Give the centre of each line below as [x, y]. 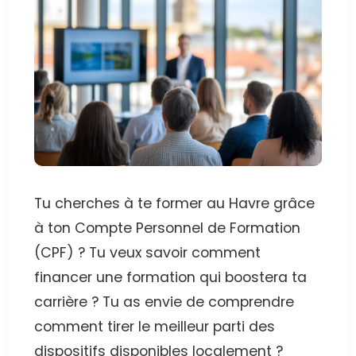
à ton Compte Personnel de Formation [168, 228]
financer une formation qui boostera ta [171, 278]
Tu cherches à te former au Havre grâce [175, 204]
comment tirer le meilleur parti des [155, 327]
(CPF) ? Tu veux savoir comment [148, 253]
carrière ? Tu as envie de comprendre [164, 302]
